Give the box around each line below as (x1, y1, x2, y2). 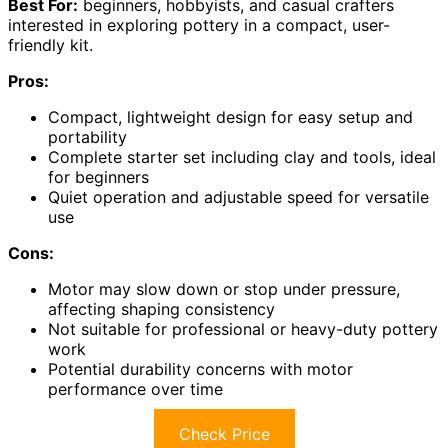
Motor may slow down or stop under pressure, (48, 279, 400, 300)
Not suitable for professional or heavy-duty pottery (48, 319, 438, 340)
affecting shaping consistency (48, 299, 275, 320)
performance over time (48, 379, 223, 400)
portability (48, 127, 127, 148)
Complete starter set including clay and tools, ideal (48, 147, 436, 168)
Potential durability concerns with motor (48, 359, 353, 380)
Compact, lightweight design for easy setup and (48, 107, 413, 128)
